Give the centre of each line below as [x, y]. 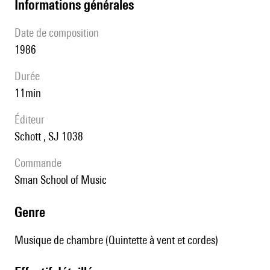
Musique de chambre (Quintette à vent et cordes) [116, 240]
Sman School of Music [63, 180]
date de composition [60, 33]
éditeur [32, 120]
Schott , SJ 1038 [52, 137]
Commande [41, 163]
